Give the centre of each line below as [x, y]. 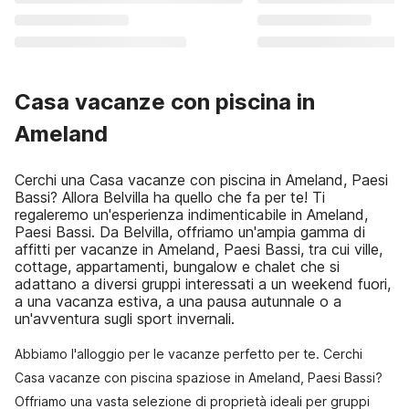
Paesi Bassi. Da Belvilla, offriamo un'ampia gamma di [190, 232]
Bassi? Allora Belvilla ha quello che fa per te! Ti [170, 197]
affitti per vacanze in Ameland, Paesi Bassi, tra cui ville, [199, 249]
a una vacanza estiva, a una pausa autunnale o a [178, 301]
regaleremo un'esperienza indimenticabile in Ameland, [191, 215]
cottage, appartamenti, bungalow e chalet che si [177, 267]
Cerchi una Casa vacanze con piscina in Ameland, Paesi [201, 180]
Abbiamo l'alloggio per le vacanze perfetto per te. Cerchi [189, 354]
